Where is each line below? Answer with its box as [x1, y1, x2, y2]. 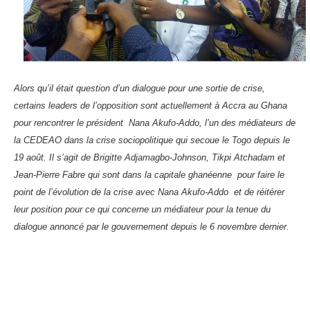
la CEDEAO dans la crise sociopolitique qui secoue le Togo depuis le [14, 135, 290, 145]
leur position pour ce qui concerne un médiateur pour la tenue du [14, 204, 271, 215]
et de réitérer [234, 187, 284, 197]
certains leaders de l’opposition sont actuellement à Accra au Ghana [14, 100, 287, 111]
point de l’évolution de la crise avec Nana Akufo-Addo [14, 187, 231, 197]
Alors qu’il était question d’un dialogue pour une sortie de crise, [14, 83, 265, 93]
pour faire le [237, 170, 284, 180]
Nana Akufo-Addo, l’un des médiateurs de [129, 118, 295, 128]
